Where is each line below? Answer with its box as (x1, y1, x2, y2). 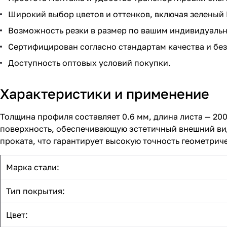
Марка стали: (6, 162, 59, 173)
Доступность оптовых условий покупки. (8, 58, 171, 68)
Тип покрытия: (6, 186, 65, 197)
